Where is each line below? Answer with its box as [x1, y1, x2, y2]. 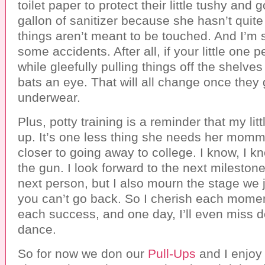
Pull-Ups [148, 247, 196, 260]
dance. [18, 222, 56, 236]
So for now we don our [18, 247, 148, 260]
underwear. [18, 91, 80, 104]
